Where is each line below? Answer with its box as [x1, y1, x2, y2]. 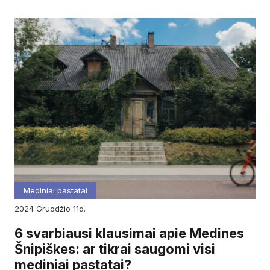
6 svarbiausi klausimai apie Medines [14, 225, 244, 242]
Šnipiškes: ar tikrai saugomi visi [14, 241, 215, 257]
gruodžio [42, 204, 73, 214]
